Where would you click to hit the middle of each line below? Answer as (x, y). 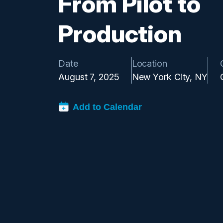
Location (149, 63)
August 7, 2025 (89, 77)
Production (120, 33)
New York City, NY (169, 77)
